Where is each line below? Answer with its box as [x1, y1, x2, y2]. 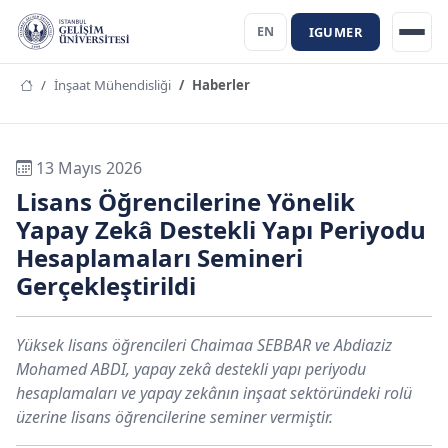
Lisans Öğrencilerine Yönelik [16, 185, 355, 218]
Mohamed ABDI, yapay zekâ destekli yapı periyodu [16, 358, 366, 380]
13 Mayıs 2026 [32, 157, 142, 179]
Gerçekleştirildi [16, 269, 196, 302]
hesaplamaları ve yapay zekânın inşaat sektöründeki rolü [16, 382, 412, 404]
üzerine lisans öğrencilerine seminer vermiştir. [16, 406, 333, 428]
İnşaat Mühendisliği [54, 76, 171, 94]
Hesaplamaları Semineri [16, 241, 303, 274]
